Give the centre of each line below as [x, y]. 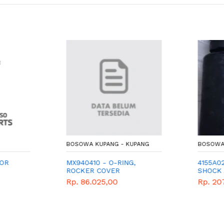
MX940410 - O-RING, [99, 163]
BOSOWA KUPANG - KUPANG [106, 144]
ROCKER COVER [91, 171]
